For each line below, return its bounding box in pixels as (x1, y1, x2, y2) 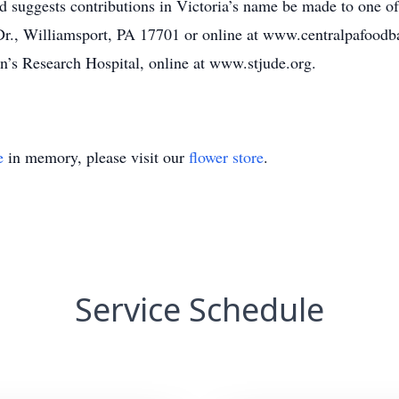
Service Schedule (75, 288, 324, 331)
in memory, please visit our (4, 146, 189, 167)
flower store (189, 146, 264, 167)
